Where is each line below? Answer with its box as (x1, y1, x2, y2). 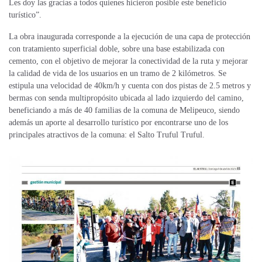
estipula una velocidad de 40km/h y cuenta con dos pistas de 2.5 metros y (9, 81, 251, 91)
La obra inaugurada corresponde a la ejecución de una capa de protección (9, 32, 250, 42)
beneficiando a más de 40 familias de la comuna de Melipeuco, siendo (9, 106, 240, 115)
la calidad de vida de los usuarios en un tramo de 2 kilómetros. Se (9, 69, 226, 78)
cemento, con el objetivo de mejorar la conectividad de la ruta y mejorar (9, 57, 248, 66)
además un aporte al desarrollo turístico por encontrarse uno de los (9, 118, 228, 127)
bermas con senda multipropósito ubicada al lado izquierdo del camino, (9, 94, 244, 103)
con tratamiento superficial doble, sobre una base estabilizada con (9, 44, 225, 54)
